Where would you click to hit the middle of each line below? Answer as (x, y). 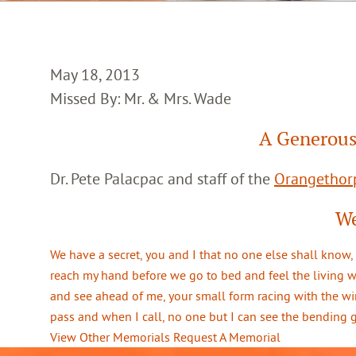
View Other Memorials (110, 337)
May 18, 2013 (95, 74)
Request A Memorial (227, 337)
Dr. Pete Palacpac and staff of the (162, 178)
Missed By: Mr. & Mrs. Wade (141, 98)
